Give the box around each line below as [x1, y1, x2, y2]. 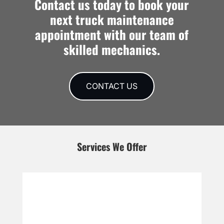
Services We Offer [76, 139, 147, 154]
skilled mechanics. [63, 40, 160, 59]
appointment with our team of [35, 25, 189, 44]
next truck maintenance [49, 10, 174, 29]
